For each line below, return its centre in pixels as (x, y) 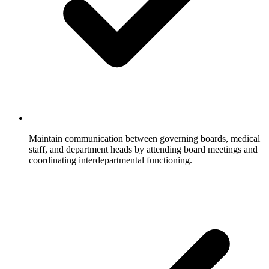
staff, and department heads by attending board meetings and (143, 149)
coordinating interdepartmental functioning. (110, 160)
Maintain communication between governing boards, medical (144, 138)
